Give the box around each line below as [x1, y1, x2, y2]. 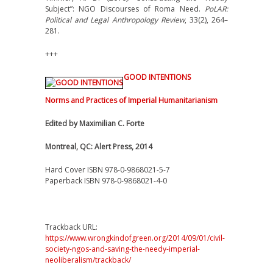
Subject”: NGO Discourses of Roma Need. [45, 4, 205, 14]
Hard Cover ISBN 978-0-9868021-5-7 [45, 165, 170, 175]
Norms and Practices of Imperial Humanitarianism [45, 95, 218, 105]
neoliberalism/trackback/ [45, 255, 131, 265]
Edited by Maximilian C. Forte [45, 118, 144, 129]
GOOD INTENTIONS [124, 72, 191, 82]
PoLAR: [205, 4, 228, 14]
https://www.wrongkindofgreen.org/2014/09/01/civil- [45, 233, 225, 243]
